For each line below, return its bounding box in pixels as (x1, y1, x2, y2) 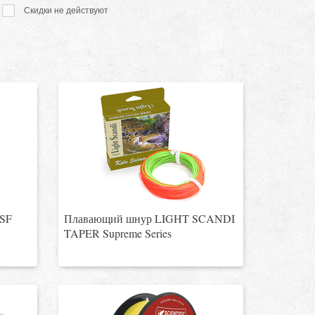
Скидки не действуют (23, 6, 108, 15)
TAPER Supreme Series (64, 226, 172, 240)
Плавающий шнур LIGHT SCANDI (64, 211, 236, 226)
